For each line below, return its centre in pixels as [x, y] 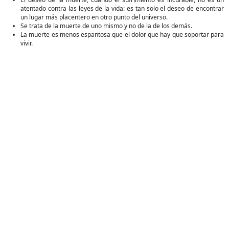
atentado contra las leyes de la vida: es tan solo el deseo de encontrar [122, 8]
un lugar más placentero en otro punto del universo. [94, 17]
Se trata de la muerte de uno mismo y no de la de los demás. [106, 26]
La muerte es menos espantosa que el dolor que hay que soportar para [122, 35]
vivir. [27, 43]
